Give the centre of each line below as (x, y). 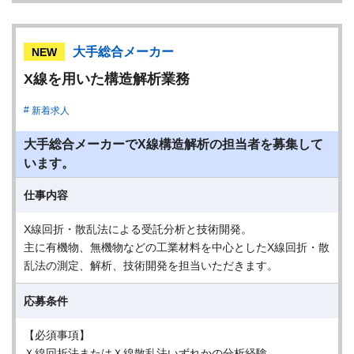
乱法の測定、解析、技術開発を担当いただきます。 (151, 265)
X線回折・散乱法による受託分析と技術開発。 (138, 229)
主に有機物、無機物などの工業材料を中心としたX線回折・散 (177, 247)
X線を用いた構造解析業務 (107, 79)
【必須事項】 (57, 335)
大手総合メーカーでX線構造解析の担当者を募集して (173, 144)
